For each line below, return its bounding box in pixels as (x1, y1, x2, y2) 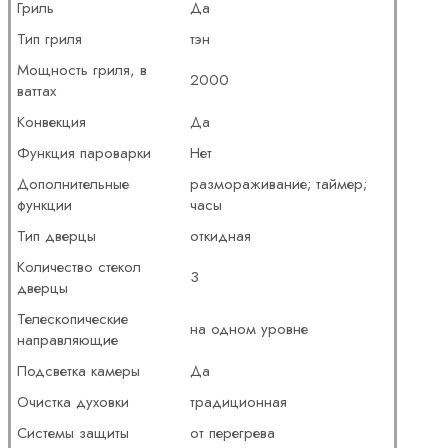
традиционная (190, 390, 288, 413)
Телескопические (17, 307, 129, 330)
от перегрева (190, 421, 276, 444)
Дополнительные (17, 172, 130, 195)
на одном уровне (190, 317, 309, 340)
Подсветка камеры (17, 359, 141, 382)
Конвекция (17, 110, 87, 133)
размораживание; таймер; (190, 172, 368, 195)
